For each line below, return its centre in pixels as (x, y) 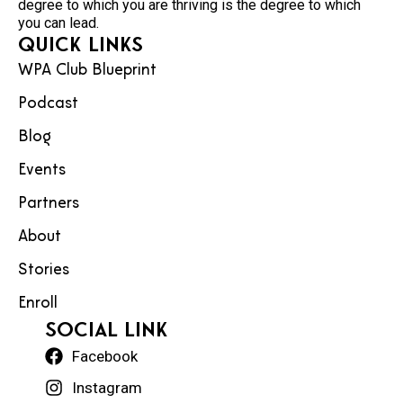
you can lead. (58, 22)
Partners (49, 203)
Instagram (107, 387)
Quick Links (81, 44)
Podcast (48, 103)
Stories (44, 270)
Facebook (105, 356)
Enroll (38, 303)
